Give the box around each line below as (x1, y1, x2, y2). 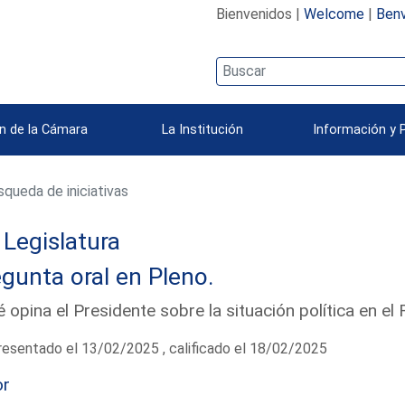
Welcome (303, 5, 364, 23)
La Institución (162, 121, 243, 137)
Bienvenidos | (215, 5, 304, 23)
